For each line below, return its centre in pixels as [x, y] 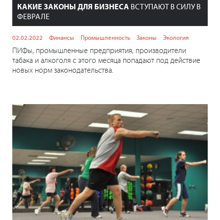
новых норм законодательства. [63, 70]
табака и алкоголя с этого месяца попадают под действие [106, 60]
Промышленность [105, 38]
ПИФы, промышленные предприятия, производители [99, 50]
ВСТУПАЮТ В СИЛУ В [165, 7]
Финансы [62, 38]
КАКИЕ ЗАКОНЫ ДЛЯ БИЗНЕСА [73, 7]
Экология [176, 38]
